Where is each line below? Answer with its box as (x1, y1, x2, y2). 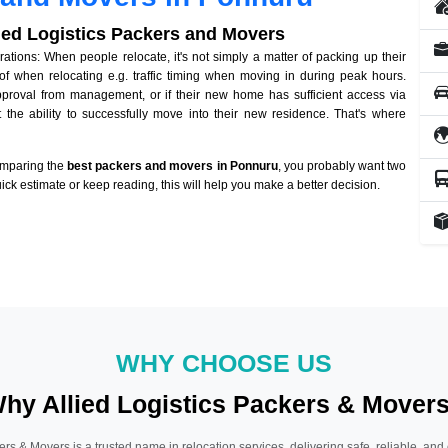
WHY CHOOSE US (116, 349, 332, 377)
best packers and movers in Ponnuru (67, 159, 278, 174)
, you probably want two (277, 159, 406, 174)
